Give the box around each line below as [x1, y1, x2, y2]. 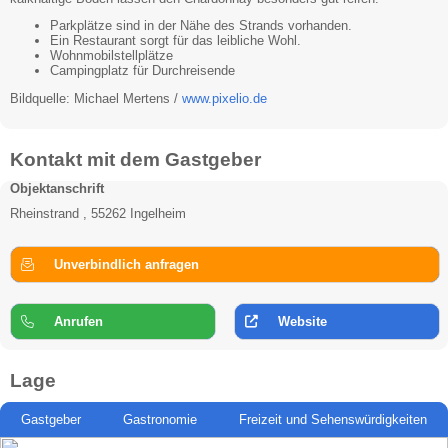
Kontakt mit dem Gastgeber [10, 148, 261, 170]
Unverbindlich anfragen [54, 256, 199, 272]
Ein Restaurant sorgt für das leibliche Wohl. [50, 33, 301, 49]
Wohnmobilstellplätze [50, 48, 173, 64]
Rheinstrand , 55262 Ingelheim [10, 205, 186, 221]
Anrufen [54, 313, 103, 329]
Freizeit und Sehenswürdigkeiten [239, 411, 427, 427]
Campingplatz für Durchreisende [50, 63, 235, 79]
